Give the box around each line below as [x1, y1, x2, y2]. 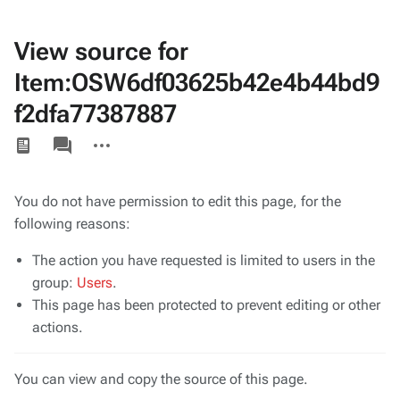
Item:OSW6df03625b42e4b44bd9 [14, 68, 379, 97]
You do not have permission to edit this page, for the [14, 193, 341, 210]
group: [32, 274, 77, 291]
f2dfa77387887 [14, 99, 177, 129]
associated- [42, 129, 113, 143]
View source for [14, 37, 188, 66]
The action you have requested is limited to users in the [32, 252, 375, 269]
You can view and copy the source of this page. [14, 371, 308, 387]
